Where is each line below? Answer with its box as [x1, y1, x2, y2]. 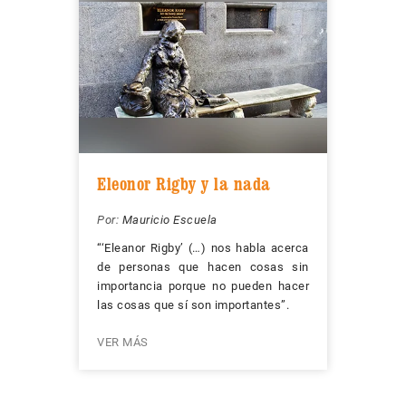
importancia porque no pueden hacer [97, 279, 309, 294]
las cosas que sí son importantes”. [97, 298, 289, 313]
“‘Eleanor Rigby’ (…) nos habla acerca [97, 241, 309, 256]
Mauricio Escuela [121, 213, 217, 227]
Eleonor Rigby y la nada [97, 173, 271, 196]
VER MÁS [97, 335, 149, 350]
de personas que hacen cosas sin [97, 260, 309, 275]
